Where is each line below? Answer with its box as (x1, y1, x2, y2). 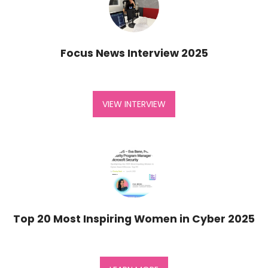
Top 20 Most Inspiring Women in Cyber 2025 (13, 212, 255, 227)
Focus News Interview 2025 (60, 46, 208, 61)
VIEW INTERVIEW (102, 98, 166, 110)
